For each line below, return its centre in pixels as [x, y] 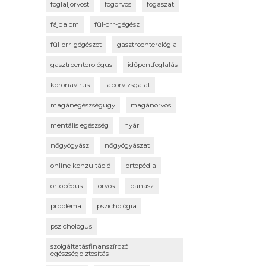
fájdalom [65, 25]
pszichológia [117, 206]
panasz [142, 186]
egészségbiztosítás [80, 254]
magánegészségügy [83, 105]
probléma [66, 206]
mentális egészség [80, 126]
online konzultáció [80, 166]
